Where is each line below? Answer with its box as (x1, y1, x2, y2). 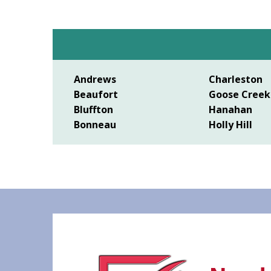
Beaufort (74, 88, 118, 102)
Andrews (74, 73, 116, 87)
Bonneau (74, 118, 116, 132)
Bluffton (74, 103, 113, 117)
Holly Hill (209, 118, 253, 132)
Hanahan (209, 103, 253, 117)
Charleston (209, 73, 263, 87)
